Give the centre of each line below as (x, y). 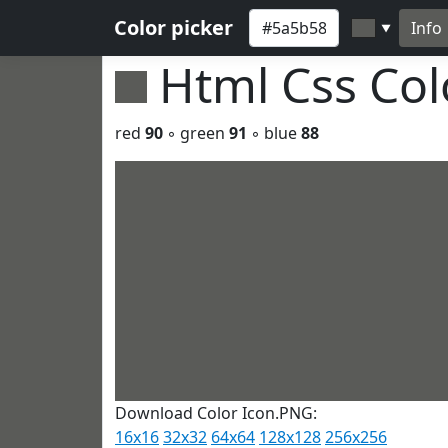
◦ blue (274, 133)
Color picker (173, 27)
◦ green (196, 133)
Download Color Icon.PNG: (216, 413)
